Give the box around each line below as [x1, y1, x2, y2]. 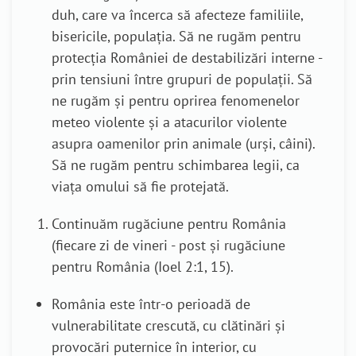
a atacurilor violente [159, 113, 287, 132]
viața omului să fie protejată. [52, 177, 229, 196]
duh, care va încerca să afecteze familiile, [52, 6, 303, 25]
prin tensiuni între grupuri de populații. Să [52, 70, 312, 89]
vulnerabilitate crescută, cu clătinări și [52, 316, 285, 335]
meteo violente [52, 113, 149, 132]
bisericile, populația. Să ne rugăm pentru [52, 27, 301, 46]
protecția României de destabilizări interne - [52, 48, 322, 68]
